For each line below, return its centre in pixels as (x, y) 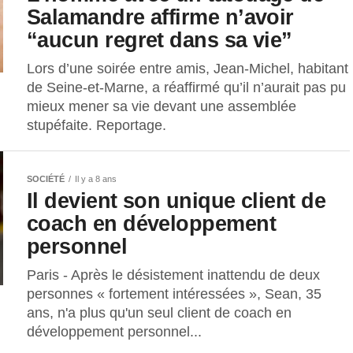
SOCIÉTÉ (46, 179)
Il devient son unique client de (176, 201)
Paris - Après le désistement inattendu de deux (173, 275)
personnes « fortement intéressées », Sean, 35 (174, 294)
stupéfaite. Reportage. (97, 126)
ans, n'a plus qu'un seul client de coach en (159, 313)
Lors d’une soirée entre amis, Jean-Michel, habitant (188, 69)
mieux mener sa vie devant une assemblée (162, 107)
